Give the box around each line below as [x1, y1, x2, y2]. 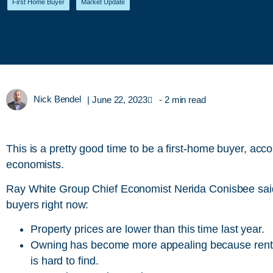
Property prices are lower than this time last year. [30, 223, 264, 236]
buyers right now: [6, 198, 89, 211]
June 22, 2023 [91, 94, 147, 105]
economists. [6, 158, 64, 171]
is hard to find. [30, 255, 99, 268]
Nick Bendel [34, 94, 82, 105]
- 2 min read [158, 94, 206, 105]
